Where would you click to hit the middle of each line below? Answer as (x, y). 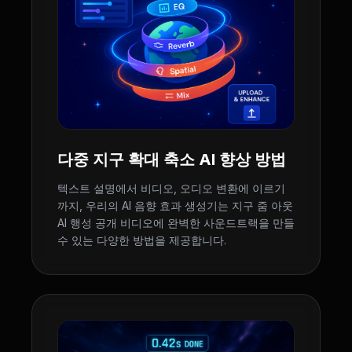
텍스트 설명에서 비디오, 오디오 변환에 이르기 (171, 189)
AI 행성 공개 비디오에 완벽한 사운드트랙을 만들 (176, 223)
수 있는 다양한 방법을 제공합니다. (142, 240)
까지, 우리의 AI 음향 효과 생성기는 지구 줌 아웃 (175, 206)
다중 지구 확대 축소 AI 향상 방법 (172, 160)
